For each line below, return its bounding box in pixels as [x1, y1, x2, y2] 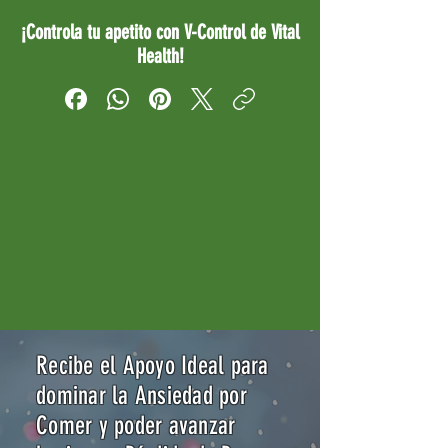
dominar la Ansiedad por [36, 381, 247, 410]
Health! [136, 44, 184, 68]
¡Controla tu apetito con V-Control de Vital [21, 20, 299, 44]
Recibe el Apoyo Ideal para [36, 351, 269, 380]
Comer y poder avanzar [36, 411, 236, 440]
